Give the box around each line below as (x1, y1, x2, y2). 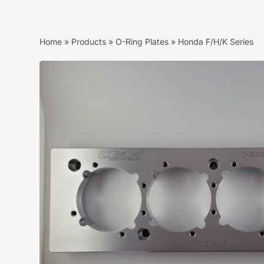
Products (71, 37, 107, 47)
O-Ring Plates (115, 37, 169, 47)
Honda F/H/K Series (178, 37, 254, 47)
